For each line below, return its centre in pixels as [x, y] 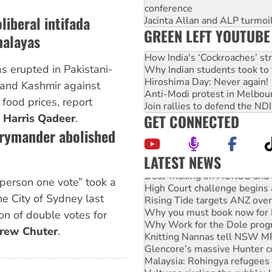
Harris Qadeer [39, 119]
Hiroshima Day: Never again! [206, 82]
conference [168, 9]
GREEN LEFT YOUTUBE [207, 36]
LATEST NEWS [182, 162]
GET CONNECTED [192, 122]
